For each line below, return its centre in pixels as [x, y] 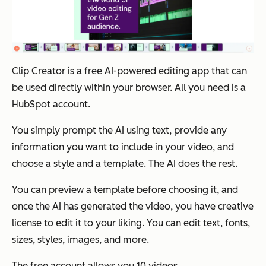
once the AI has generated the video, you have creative [133, 206]
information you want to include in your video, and [123, 147]
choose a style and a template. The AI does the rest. [125, 163]
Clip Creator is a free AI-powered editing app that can [129, 71]
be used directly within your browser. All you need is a [129, 87]
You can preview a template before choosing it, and [125, 189]
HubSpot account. [51, 104]
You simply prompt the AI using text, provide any [119, 130]
